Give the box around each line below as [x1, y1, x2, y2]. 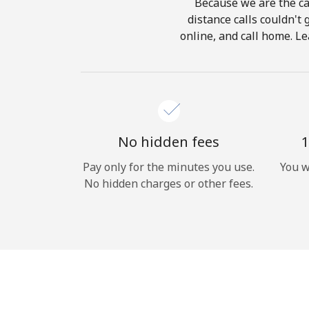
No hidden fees [118, 132, 219, 151]
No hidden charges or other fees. [84, 176, 253, 191]
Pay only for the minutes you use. [83, 159, 255, 175]
